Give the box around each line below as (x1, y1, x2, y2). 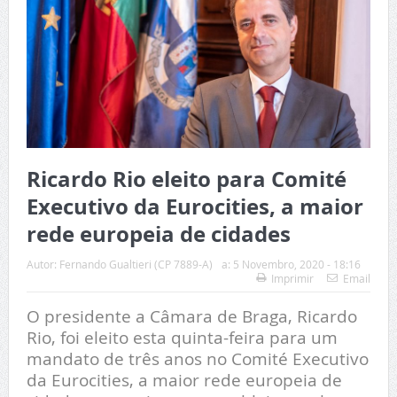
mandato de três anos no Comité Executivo (26, 346, 369, 370)
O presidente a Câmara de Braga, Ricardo (26, 304, 357, 327)
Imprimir (271, 270, 315, 285)
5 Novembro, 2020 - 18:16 (232, 256, 361, 271)
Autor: (26, 256, 59, 271)
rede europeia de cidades (26, 218, 291, 249)
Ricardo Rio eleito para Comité (26, 163, 346, 194)
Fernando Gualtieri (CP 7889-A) (58, 256, 213, 271)
